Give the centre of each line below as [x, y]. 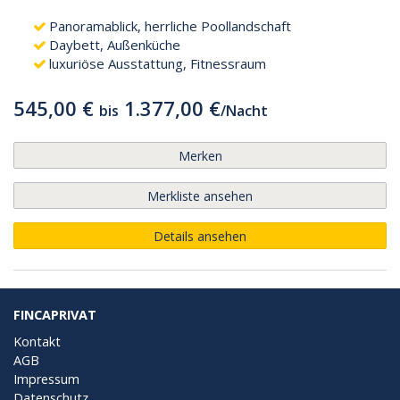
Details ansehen [200, 236]
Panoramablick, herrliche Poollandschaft [170, 25]
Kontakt [37, 341]
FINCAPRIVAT [55, 314]
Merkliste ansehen [200, 196]
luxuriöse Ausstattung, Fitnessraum [158, 63]
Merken [200, 155]
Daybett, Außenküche [115, 44]
